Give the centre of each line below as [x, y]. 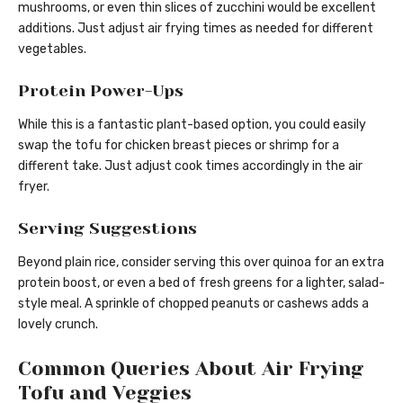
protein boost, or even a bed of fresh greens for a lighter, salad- [201, 283]
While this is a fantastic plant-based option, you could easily [192, 124]
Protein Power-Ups [101, 90]
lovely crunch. [58, 325]
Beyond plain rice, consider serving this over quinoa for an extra [201, 263]
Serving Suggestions [107, 228]
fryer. [34, 186]
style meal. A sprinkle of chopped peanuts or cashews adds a [193, 304]
